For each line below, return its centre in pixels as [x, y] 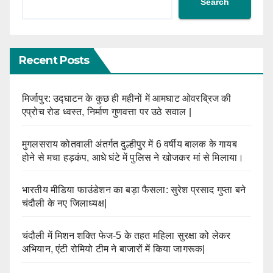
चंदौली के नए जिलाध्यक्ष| [64, 203]
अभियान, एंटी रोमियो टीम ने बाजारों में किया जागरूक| [114, 249]
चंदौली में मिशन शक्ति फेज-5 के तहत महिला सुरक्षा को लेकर [126, 235]
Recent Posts [54, 60]
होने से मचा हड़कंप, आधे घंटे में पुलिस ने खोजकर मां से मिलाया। [133, 157]
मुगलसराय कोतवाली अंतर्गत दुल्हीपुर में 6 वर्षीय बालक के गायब [129, 144]
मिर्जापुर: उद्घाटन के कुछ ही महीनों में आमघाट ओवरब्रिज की [127, 98]
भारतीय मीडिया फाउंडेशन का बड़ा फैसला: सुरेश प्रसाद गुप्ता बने [134, 190]
